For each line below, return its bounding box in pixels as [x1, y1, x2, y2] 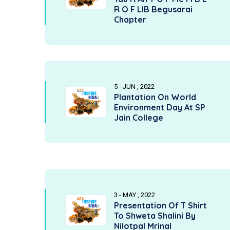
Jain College [114, 112, 163, 123]
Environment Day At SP [114, 102, 205, 112]
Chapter [114, 14, 146, 25]
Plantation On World [114, 92, 196, 102]
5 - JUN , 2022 [114, 83, 155, 90]
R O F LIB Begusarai [114, 4, 193, 14]
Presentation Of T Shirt [114, 200, 207, 210]
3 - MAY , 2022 [114, 191, 155, 199]
